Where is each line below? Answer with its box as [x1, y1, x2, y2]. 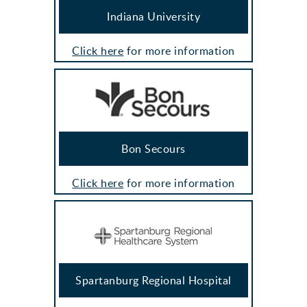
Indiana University [107, 9, 200, 25]
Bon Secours [121, 140, 186, 156]
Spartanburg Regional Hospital [75, 273, 232, 288]
